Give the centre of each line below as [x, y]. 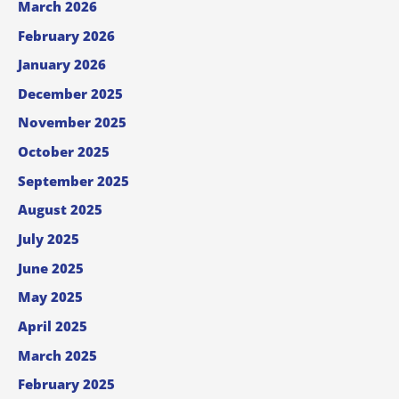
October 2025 [64, 152]
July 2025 [49, 239]
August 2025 [60, 210]
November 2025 [72, 122]
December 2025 [70, 93]
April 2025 [53, 326]
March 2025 [57, 355]
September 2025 [73, 180]
